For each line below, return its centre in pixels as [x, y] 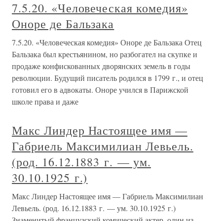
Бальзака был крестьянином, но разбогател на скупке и [105, 54]
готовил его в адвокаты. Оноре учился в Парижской [100, 90]
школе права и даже [45, 102]
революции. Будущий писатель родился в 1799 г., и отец [108, 78]
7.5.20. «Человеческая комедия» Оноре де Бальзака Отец [107, 42]
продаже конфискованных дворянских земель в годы [101, 66]
